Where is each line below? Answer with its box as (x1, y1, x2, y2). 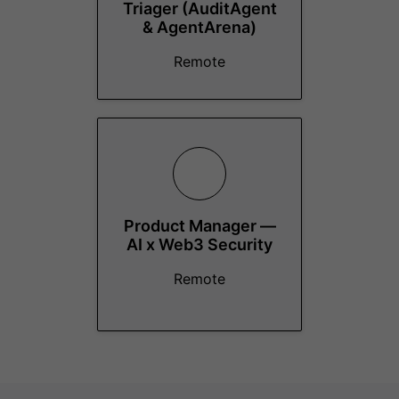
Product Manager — (123, 216, 276, 235)
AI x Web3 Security (126, 235, 273, 254)
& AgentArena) (142, 18, 256, 37)
